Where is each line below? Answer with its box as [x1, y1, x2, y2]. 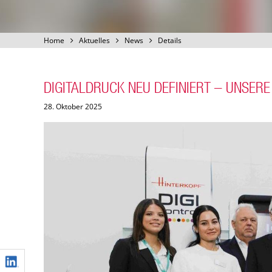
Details [158, 35, 182, 46]
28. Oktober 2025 [44, 101, 102, 112]
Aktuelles [79, 35, 110, 46]
